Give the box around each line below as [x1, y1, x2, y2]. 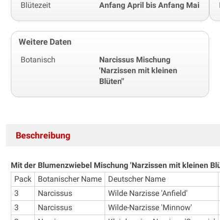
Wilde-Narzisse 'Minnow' [108, 202, 192, 212]
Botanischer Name [38, 174, 102, 184]
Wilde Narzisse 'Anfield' [108, 188, 188, 198]
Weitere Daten [19, 36, 72, 47]
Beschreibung [16, 130, 70, 140]
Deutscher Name [108, 174, 165, 184]
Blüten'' [99, 76, 124, 86]
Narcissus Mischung [99, 55, 170, 64]
